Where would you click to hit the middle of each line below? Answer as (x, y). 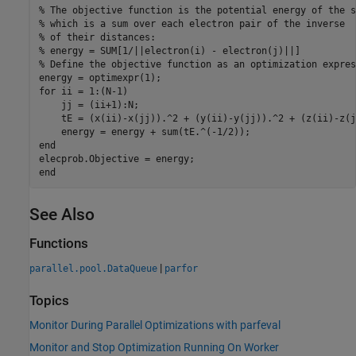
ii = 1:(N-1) (91, 91)
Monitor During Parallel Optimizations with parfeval (155, 325)
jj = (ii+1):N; (89, 104)
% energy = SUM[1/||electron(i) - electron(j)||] (169, 50)
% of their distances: (97, 37)
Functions (59, 243)
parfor (181, 268)
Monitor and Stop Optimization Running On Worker (154, 348)
